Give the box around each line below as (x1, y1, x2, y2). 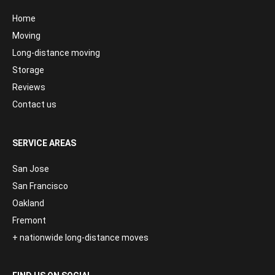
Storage (12, 65, 44, 76)
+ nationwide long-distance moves (12, 233, 149, 243)
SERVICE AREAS (12, 137, 76, 148)
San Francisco (12, 181, 68, 192)
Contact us (12, 99, 56, 110)
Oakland (12, 198, 44, 209)
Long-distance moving (12, 48, 100, 58)
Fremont (12, 215, 46, 226)
